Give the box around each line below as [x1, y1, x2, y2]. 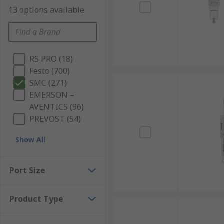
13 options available [8, 4, 84, 15]
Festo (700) [29, 65, 70, 76]
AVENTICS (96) [29, 101, 84, 112]
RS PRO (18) [29, 53, 73, 64]
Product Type [9, 193, 63, 204]
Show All [15, 135, 45, 144]
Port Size [9, 165, 45, 176]
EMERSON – [29, 89, 74, 100]
